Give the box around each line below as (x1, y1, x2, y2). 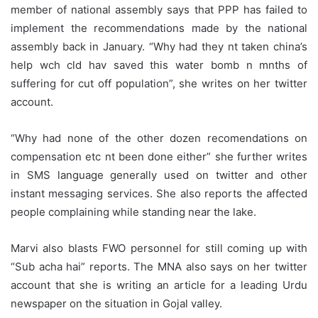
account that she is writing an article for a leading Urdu (11, 278, 307, 292)
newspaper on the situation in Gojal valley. (11, 297, 222, 311)
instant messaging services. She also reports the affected (11, 187, 307, 201)
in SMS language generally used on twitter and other (11, 168, 307, 182)
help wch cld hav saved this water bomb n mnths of (11, 58, 307, 72)
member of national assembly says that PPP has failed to (11, 3, 307, 17)
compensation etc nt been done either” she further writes (11, 150, 307, 164)
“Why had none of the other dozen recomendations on (11, 131, 307, 146)
